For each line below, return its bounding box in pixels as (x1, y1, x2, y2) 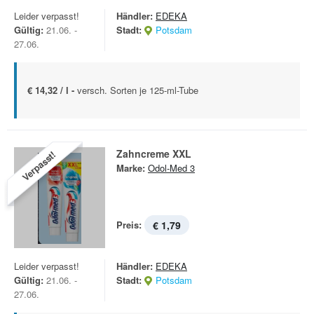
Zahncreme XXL (116, 146, 191, 161)
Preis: (116, 218, 142, 231)
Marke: (116, 161, 145, 175)
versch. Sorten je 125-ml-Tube (77, 83, 198, 97)
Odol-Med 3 (148, 161, 195, 175)
